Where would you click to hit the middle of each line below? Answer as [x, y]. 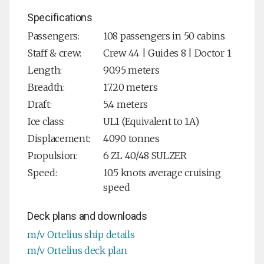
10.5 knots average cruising [162, 173]
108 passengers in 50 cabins [164, 36]
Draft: [40, 105]
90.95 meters [131, 70]
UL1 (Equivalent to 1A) [151, 122]
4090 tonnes [131, 139]
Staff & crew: [55, 53]
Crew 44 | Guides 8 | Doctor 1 [167, 53]
